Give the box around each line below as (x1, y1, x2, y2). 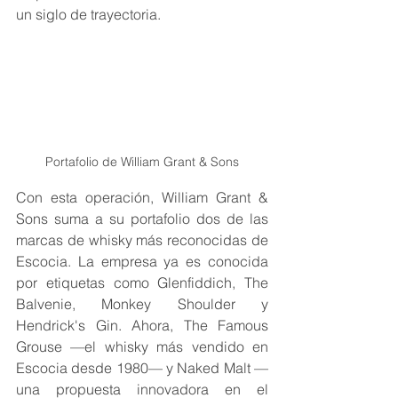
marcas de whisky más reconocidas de (16, 231, 268, 250)
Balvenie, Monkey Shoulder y (16, 295, 268, 314)
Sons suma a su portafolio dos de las (16, 210, 268, 228)
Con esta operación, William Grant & (16, 188, 268, 207)
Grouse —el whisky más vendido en (16, 338, 268, 356)
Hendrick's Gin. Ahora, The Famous (16, 316, 268, 335)
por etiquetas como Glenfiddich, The (16, 274, 268, 292)
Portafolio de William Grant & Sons (45, 154, 239, 171)
